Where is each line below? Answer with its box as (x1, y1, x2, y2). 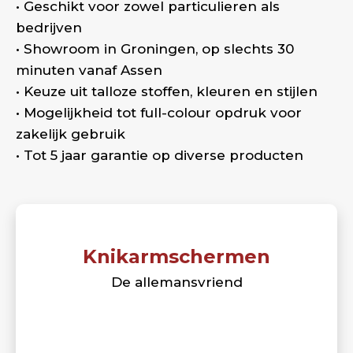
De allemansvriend (110, 274, 243, 290)
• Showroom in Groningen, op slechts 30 (16, 41, 294, 57)
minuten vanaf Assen (16, 62, 162, 78)
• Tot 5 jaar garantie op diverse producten (16, 147, 303, 163)
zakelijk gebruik (16, 126, 125, 142)
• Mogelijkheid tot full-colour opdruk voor (16, 105, 302, 121)
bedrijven (16, 20, 82, 35)
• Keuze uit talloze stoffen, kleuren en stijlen (16, 84, 318, 99)
